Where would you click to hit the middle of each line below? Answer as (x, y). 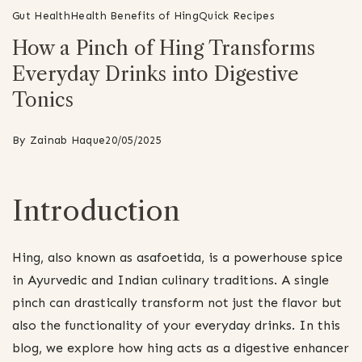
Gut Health (41, 15)
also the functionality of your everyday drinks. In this (176, 325)
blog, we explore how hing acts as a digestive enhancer (181, 347)
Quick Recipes (236, 15)
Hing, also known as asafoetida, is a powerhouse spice (177, 257)
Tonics (43, 99)
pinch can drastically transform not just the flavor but (177, 302)
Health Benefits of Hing (135, 15)
